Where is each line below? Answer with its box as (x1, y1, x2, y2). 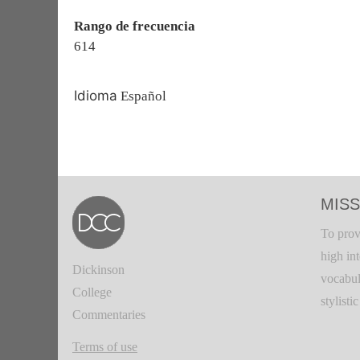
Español (117, 88, 166, 104)
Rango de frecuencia (74, 18, 195, 34)
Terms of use (72, 340, 137, 354)
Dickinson (72, 263, 125, 276)
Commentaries (72, 308, 145, 321)
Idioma (74, 88, 117, 104)
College (72, 285, 112, 299)
